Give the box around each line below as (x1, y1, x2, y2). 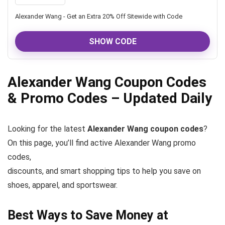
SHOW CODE (88, 37, 137, 46)
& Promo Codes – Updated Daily (8, 90, 212, 106)
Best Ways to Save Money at (8, 208, 168, 222)
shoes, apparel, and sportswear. (8, 180, 118, 190)
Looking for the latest (8, 124, 87, 134)
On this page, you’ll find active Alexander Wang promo (8, 138, 196, 148)
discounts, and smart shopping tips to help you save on (8, 166, 201, 176)
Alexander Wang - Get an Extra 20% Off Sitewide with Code (15, 13, 182, 20)
